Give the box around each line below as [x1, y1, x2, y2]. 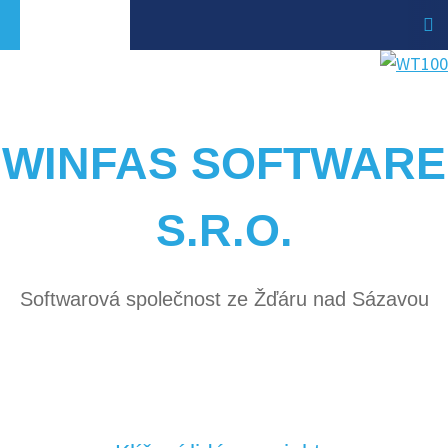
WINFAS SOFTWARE [2, 138, 446, 189]
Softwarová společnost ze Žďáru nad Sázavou [19, 288, 429, 310]
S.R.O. [155, 205, 293, 256]
